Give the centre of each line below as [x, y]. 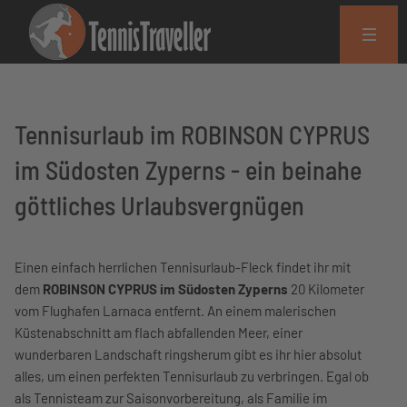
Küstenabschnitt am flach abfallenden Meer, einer [159, 333]
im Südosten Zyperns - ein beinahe [188, 170]
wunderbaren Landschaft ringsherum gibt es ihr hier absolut [188, 354]
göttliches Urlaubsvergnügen [159, 205]
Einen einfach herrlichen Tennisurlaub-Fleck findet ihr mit [183, 267]
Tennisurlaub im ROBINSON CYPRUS [192, 134]
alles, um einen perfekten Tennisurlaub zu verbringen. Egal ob [192, 376]
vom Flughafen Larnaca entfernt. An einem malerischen [175, 311]
